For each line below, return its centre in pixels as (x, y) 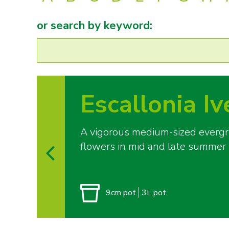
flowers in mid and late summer (153, 146)
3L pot (154, 193)
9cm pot (121, 193)
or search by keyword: (95, 26)
